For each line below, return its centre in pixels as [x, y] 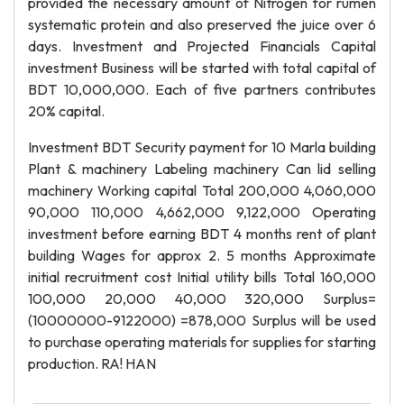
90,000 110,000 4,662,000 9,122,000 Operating [202, 212]
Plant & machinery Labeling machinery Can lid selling [202, 169]
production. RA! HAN [92, 363]
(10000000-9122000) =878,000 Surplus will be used [202, 320]
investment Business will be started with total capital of [202, 68]
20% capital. [66, 111]
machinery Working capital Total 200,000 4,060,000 [202, 190]
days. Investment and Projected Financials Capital [202, 46]
